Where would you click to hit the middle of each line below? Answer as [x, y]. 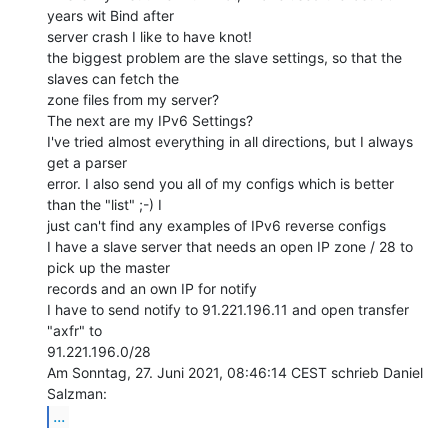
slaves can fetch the [113, 78]
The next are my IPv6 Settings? [150, 120]
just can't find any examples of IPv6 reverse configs [216, 225]
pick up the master [108, 267]
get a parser [87, 162]
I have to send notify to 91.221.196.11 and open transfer [228, 309]
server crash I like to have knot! [149, 36]
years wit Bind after [110, 15]
